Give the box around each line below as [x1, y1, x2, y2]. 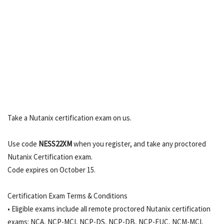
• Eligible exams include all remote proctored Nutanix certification [7, 204, 210, 214]
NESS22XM [38, 139, 72, 149]
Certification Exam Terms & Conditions [7, 191, 127, 201]
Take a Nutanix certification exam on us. [7, 113, 131, 123]
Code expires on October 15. [7, 165, 95, 175]
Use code [7, 139, 38, 149]
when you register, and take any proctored [72, 139, 206, 149]
